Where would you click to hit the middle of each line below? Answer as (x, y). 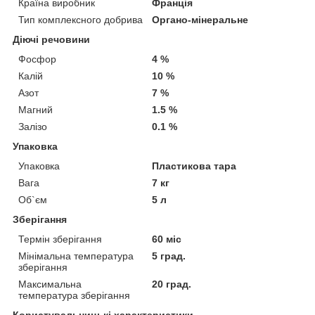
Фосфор (37, 59)
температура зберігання (74, 295)
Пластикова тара (194, 166)
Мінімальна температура (76, 256)
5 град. (169, 256)
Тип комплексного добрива (81, 19)
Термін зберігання (60, 239)
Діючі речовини (51, 39)
